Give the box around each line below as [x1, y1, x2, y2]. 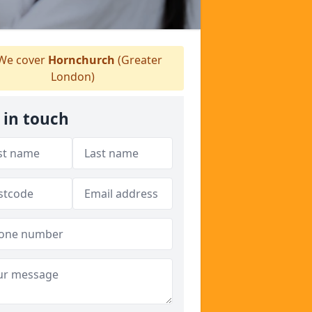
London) [50, 69, 95, 84]
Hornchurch [48, 52, 115, 68]
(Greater [115, 52, 162, 68]
